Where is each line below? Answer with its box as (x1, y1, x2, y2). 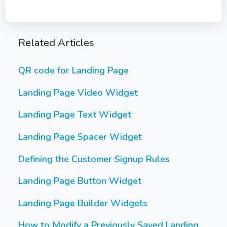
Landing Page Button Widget (18, 175, 141, 187)
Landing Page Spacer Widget (18, 131, 142, 143)
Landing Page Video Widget (18, 86, 138, 99)
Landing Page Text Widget (18, 108, 131, 121)
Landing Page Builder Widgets (18, 197, 147, 209)
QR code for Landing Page (18, 64, 129, 77)
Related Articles (18, 35, 94, 50)
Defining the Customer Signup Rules (18, 153, 170, 165)
